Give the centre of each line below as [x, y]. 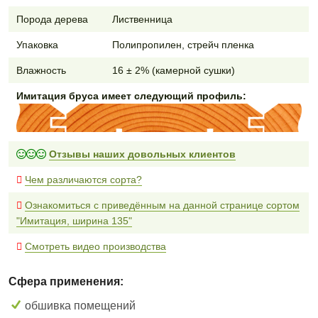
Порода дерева [52, 19]
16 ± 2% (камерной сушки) [173, 70]
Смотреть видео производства [95, 246]
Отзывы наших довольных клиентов [142, 154]
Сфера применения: [66, 281]
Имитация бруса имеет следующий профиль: [131, 95]
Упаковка [37, 44]
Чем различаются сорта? [83, 179]
